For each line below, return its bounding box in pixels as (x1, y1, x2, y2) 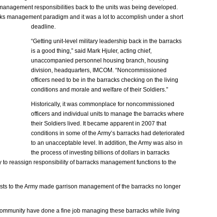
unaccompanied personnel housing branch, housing (31, 57, 169, 64)
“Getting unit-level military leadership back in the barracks (31, 38, 182, 45)
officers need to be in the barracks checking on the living (31, 77, 178, 83)
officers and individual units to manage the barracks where (31, 110, 184, 117)
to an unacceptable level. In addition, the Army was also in (31, 139, 183, 146)
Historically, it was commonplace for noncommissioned (31, 101, 174, 108)
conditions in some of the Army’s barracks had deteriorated (31, 130, 185, 137)
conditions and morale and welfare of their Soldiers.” (31, 86, 168, 93)
